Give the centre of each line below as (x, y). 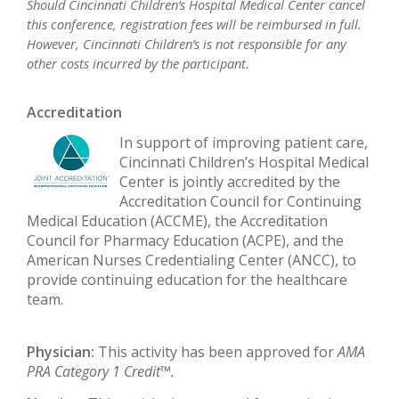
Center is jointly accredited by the (230, 182)
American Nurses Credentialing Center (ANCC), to (191, 261)
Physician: (61, 351)
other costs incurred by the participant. (138, 63)
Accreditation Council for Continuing (240, 202)
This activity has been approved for (216, 351)
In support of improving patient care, (244, 143)
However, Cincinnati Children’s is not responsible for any (187, 43)
